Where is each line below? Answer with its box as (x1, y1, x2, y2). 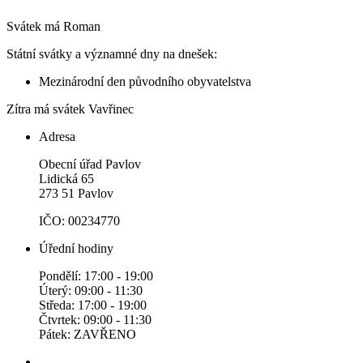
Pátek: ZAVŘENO (39, 327, 136, 342)
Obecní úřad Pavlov (39, 157, 141, 172)
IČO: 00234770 (39, 214, 120, 228)
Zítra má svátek (6, 102, 88, 117)
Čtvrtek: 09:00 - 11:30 (39, 313, 152, 327)
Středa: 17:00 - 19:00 (39, 298, 179, 313)
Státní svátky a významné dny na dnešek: (6, 47, 217, 62)
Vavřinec (88, 102, 134, 117)
